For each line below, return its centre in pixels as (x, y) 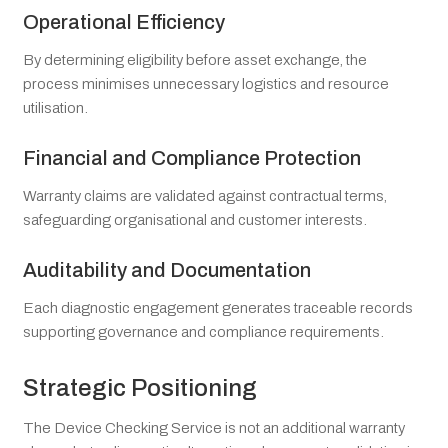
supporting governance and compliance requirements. (203, 332)
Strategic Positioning (140, 387)
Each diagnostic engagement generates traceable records (218, 308)
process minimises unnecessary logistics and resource (206, 83)
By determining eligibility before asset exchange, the (195, 59)
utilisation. (55, 107)
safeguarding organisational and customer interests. (195, 219)
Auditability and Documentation (167, 270)
